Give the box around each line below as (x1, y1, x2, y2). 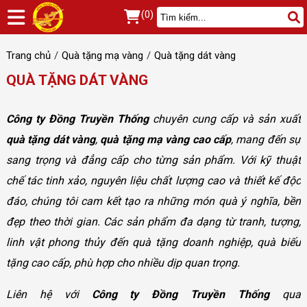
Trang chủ (5, 49, 51, 62)
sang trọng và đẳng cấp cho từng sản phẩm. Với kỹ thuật (5, 153, 302, 167)
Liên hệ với (5, 288, 92, 301)
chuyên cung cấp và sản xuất (148, 112, 302, 125)
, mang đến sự (231, 133, 302, 146)
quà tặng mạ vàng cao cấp (100, 133, 232, 146)
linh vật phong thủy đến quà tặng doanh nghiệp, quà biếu (5, 236, 302, 249)
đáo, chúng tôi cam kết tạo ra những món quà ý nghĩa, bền (5, 195, 302, 208)
